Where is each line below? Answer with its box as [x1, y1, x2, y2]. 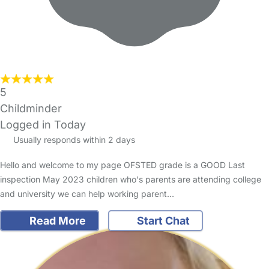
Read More [26, 214, 86, 227]
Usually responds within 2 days [10, 134, 135, 145]
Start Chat [134, 214, 190, 227]
